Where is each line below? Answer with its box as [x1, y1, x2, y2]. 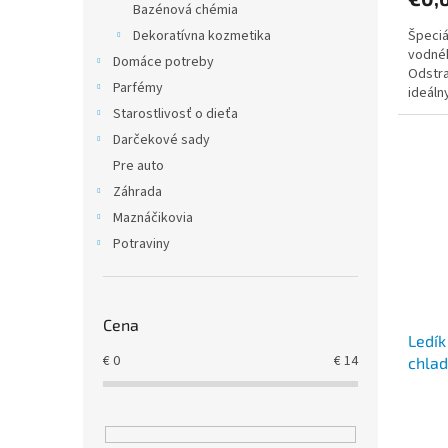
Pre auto [113, 156, 164, 176]
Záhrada [113, 182, 162, 202]
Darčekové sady [113, 130, 210, 150]
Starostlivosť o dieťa [113, 104, 238, 124]
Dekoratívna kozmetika [133, 26, 271, 46]
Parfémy [113, 78, 163, 98]
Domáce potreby [113, 52, 214, 72]
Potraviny [113, 234, 170, 254]
